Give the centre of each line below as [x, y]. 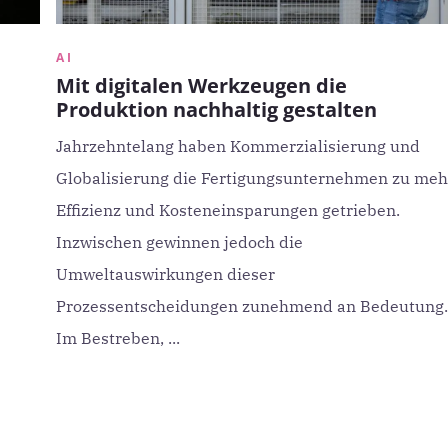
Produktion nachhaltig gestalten [216, 109]
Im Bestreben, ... [117, 338]
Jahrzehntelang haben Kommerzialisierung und [237, 146]
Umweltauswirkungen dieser [165, 274]
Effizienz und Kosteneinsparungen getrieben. [227, 210]
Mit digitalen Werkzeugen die [201, 85]
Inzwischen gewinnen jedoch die [179, 242]
